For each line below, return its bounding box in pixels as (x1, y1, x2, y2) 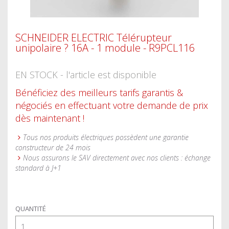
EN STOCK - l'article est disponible (15, 68, 156, 81)
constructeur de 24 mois (15, 143, 90, 152)
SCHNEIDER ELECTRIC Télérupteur (15, 31, 172, 44)
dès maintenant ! (15, 112, 84, 124)
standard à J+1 (15, 163, 61, 173)
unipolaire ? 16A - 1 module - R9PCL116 (15, 41, 195, 55)
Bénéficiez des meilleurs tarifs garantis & (15, 86, 183, 99)
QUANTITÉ (15, 204, 46, 213)
